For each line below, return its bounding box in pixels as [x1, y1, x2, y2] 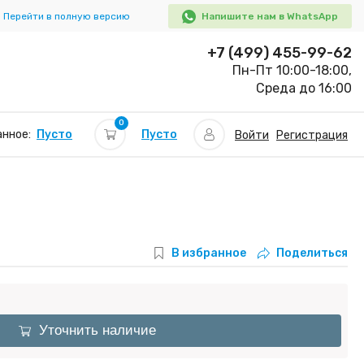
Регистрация [276, 128, 348, 142]
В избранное [171, 246, 246, 260]
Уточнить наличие [38, 323, 156, 338]
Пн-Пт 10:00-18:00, [232, 63, 352, 78]
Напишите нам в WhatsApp [201, 11, 338, 22]
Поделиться [276, 246, 348, 260]
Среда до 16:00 [256, 80, 352, 96]
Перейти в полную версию [3, 10, 130, 22]
